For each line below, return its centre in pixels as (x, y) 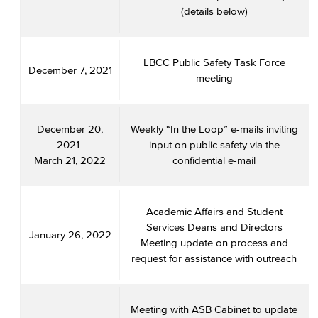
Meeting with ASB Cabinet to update (214, 309)
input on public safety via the (214, 144)
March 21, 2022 (70, 160)
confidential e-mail (214, 160)
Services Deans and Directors (214, 227)
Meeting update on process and (214, 242)
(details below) (214, 11)
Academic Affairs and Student (214, 211)
